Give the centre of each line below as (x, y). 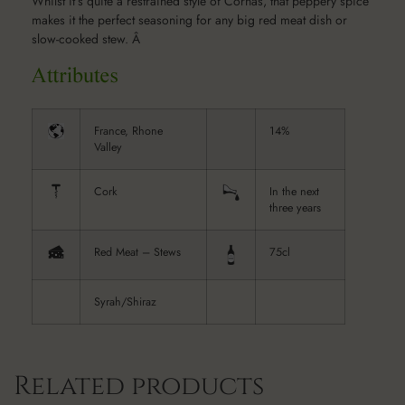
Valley (108, 147)
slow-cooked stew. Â (88, 38)
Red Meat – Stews (137, 252)
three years (295, 207)
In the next (294, 191)
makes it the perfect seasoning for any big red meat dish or (189, 19)
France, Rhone (128, 131)
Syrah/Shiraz (125, 301)
